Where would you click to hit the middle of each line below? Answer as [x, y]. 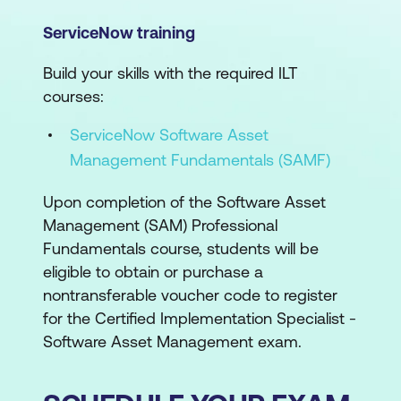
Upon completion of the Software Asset [184, 202]
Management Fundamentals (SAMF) [200, 160]
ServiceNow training [119, 33]
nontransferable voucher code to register [190, 295]
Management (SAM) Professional [160, 225]
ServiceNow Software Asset [169, 135]
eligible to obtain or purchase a [153, 272]
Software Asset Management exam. [172, 341]
